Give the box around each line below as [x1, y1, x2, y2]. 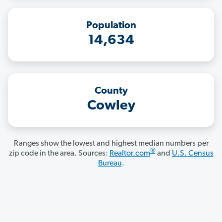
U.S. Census [171, 150, 214, 158]
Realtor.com [109, 150, 150, 158]
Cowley [87, 99, 135, 113]
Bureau [98, 160, 122, 168]
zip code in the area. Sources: [8, 150, 110, 158]
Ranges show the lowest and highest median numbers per [13, 140, 209, 148]
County [94, 86, 128, 97]
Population [86, 21, 136, 31]
